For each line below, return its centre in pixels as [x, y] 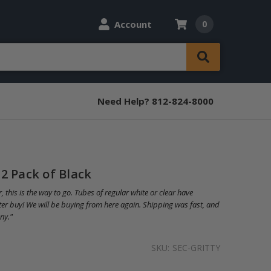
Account [133, 24]
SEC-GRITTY [196, 247]
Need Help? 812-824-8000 [156, 101]
